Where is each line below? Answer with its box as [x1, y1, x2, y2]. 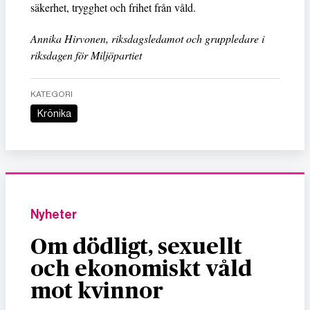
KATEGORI [30, 89, 73, 100]
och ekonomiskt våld [30, 258, 252, 281]
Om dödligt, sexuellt [30, 236, 242, 259]
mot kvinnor [30, 280, 163, 303]
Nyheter [30, 207, 77, 223]
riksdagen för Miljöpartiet [30, 48, 145, 63]
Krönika [43, 108, 71, 120]
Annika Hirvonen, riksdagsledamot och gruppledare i [30, 31, 264, 46]
